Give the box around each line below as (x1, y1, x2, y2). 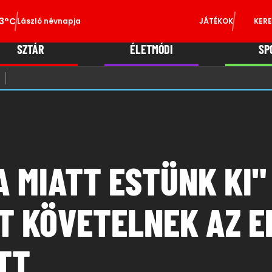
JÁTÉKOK (199, 16, 233, 26)
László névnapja (17, 16, 81, 26)
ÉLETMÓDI (129, 42, 173, 56)
